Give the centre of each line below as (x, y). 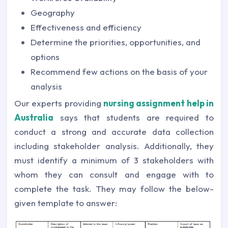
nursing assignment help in (159, 103)
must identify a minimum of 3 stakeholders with (114, 160)
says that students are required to (134, 118)
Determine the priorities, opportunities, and (116, 42)
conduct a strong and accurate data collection (114, 132)
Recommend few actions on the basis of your (119, 72)
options (45, 57)
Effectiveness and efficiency (86, 27)
